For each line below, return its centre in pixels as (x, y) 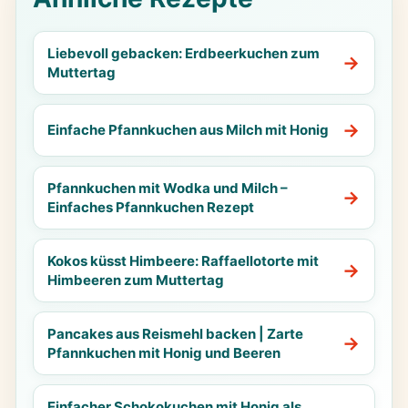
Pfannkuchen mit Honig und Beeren (163, 352)
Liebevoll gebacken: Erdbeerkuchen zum (183, 53)
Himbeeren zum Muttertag (135, 280)
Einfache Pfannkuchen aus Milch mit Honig (188, 130)
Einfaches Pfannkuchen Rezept (150, 207)
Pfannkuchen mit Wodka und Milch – (167, 188)
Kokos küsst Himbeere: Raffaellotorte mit (183, 260)
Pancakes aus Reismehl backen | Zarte (175, 333)
